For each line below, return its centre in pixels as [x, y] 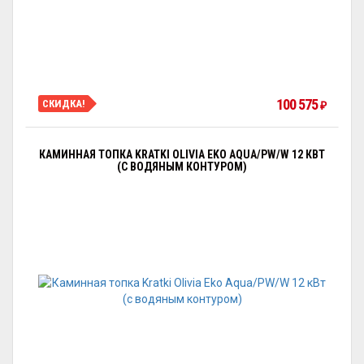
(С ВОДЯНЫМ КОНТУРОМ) [182, 167]
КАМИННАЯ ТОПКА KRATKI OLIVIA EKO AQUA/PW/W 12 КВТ [182, 154]
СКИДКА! [64, 103]
